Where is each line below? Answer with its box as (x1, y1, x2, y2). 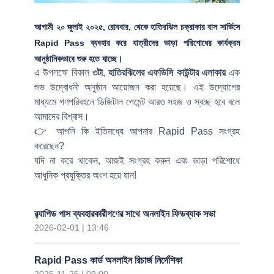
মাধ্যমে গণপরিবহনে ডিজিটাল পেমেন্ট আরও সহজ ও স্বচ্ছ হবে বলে (34, 97, 240, 107)
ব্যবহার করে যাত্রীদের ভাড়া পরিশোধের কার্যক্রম (84, 38, 240, 48)
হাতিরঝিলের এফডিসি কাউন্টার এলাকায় (108, 67, 226, 78)
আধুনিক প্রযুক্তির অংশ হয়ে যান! (34, 170, 136, 180)
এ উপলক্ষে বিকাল (34, 67, 92, 78)
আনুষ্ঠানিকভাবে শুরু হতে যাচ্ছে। (34, 54, 122, 64)
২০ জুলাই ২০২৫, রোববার (56, 22, 129, 32)
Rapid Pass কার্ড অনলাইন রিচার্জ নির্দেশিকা (34, 255, 182, 265)
